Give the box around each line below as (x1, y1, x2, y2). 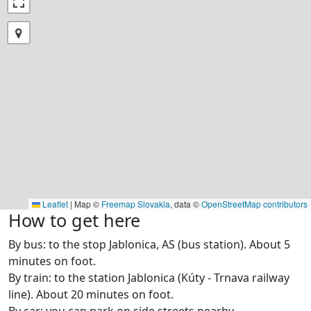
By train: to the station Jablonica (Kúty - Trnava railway (8, 270, 289, 286)
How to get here (8, 208, 140, 233)
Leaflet (40, 198, 68, 210)
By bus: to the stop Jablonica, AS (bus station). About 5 (8, 237, 290, 253)
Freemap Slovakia (101, 198, 170, 210)
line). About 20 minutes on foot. (8, 287, 174, 303)
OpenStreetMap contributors (201, 198, 308, 210)
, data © (170, 198, 201, 210)
